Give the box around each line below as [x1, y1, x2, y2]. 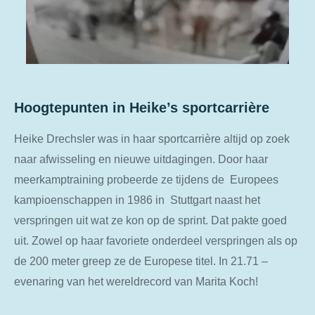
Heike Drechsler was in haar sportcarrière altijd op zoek [14, 132, 290, 146]
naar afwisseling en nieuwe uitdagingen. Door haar [14, 153, 268, 166]
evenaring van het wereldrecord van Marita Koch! [14, 275, 258, 288]
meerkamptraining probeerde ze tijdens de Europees [14, 173, 278, 186]
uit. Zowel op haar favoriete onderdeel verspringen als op [14, 234, 297, 247]
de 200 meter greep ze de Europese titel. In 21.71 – [14, 255, 268, 268]
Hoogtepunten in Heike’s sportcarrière [14, 99, 269, 115]
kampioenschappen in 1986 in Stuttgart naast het [14, 193, 260, 207]
